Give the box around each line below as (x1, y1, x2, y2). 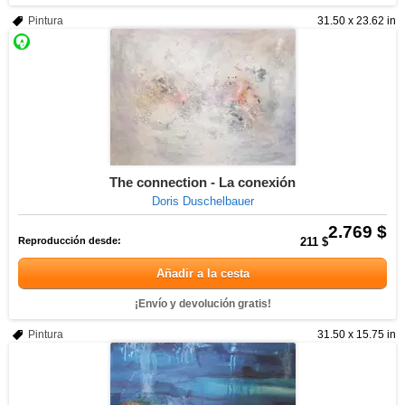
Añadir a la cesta (155, 267, 250, 280)
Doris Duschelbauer (151, 194, 254, 208)
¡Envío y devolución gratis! (134, 297, 271, 310)
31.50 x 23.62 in (317, 14, 396, 27)
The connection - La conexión (109, 174, 296, 190)
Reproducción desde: (18, 235, 121, 246)
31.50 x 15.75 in (317, 328, 396, 341)
